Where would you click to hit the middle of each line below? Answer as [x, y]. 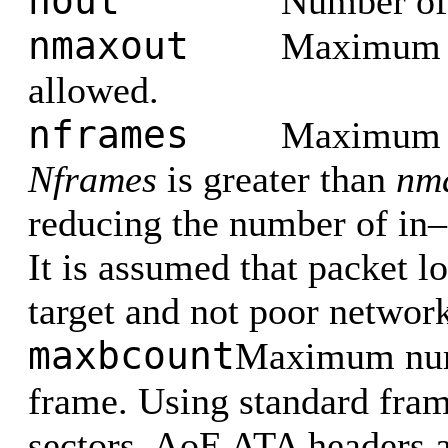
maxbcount [131, 355]
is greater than [276, 179]
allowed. [93, 90]
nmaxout [154, 45]
